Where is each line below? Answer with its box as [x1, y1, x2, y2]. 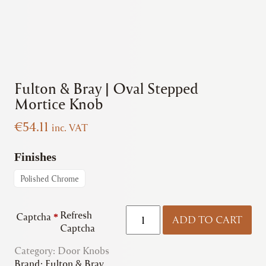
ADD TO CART [172, 213, 242, 226]
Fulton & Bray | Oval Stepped [14, 78, 198, 97]
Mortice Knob [14, 93, 103, 113]
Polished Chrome [20, 173, 79, 183]
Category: [14, 243, 58, 256]
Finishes [14, 150, 56, 163]
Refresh [60, 208, 92, 221]
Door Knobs [58, 243, 109, 256]
